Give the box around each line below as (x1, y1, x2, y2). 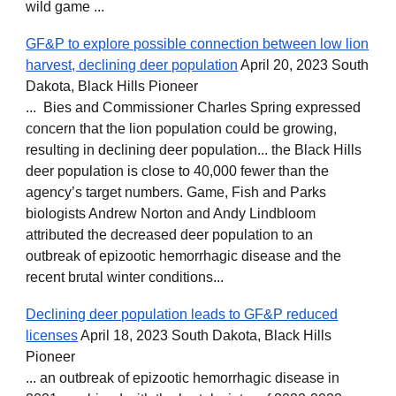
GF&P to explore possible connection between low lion (26, 36, 369, 51)
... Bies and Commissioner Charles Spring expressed (26, 100, 362, 115)
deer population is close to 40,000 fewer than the (26, 164, 330, 179)
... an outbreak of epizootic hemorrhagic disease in (26, 370, 340, 385)
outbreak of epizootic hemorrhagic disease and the (26, 248, 342, 263)
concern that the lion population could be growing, (26, 121, 338, 136)
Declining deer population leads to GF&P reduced (26, 307, 339, 322)
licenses (26, 328, 79, 343)
